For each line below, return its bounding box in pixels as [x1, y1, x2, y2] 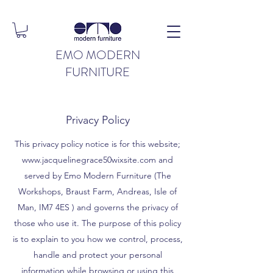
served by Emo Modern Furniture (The [24, 170, 171, 181]
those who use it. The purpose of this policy [14, 218, 181, 229]
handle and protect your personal [33, 249, 162, 260]
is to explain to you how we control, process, [12, 233, 183, 244]
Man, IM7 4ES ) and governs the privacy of [17, 202, 178, 213]
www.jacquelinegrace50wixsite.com [22, 154, 156, 165]
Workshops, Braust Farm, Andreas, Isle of [18, 186, 177, 197]
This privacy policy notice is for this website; [15, 138, 180, 149]
